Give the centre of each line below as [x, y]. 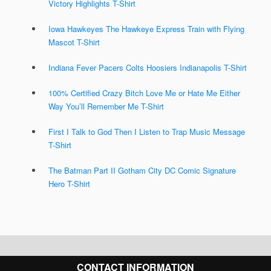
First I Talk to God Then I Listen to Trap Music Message [147, 132]
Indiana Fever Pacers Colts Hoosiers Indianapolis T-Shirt [148, 68]
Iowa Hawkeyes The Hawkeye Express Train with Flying [146, 29]
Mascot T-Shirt [74, 42]
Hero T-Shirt [69, 184]
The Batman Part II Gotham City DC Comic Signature [142, 171]
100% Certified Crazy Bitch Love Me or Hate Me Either [144, 93]
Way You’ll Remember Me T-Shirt [106, 106]
